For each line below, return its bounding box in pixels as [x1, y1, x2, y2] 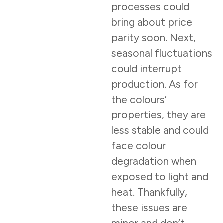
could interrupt [111, 62, 182, 75]
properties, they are [111, 108, 206, 121]
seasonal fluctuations [111, 46, 212, 59]
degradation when [111, 154, 196, 167]
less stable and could [111, 123, 209, 136]
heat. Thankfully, [111, 185, 187, 198]
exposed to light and [111, 170, 208, 183]
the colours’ [111, 93, 167, 106]
